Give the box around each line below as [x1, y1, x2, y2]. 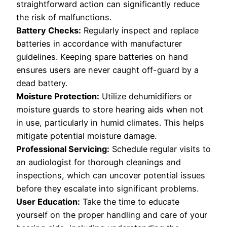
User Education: [16, 196, 80, 207]
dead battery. [16, 78, 67, 88]
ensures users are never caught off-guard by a [16, 64, 199, 75]
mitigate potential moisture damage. [16, 130, 157, 141]
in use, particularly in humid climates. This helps [16, 117, 204, 128]
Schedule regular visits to [109, 143, 211, 154]
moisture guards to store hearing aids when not [16, 104, 203, 115]
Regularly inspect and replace [81, 25, 199, 35]
